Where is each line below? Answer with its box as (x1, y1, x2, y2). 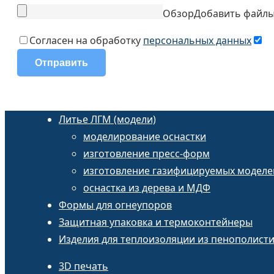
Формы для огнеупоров (59, 198, 172, 212)
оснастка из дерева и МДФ (83, 181, 210, 195)
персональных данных (143, 34, 251, 48)
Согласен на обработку (29, 34, 143, 48)
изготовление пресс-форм (83, 147, 210, 161)
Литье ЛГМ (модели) (59, 113, 156, 127)
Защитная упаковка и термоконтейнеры (59, 215, 253, 229)
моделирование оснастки (83, 130, 206, 144)
